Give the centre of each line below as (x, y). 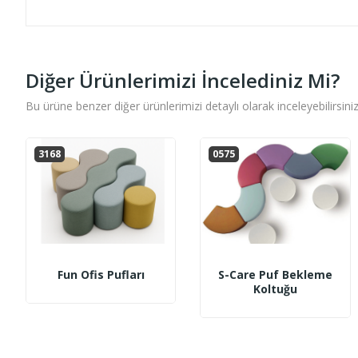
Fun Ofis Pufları (101, 274)
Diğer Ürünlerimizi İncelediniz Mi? (183, 80)
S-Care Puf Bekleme (275, 274)
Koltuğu (275, 288)
